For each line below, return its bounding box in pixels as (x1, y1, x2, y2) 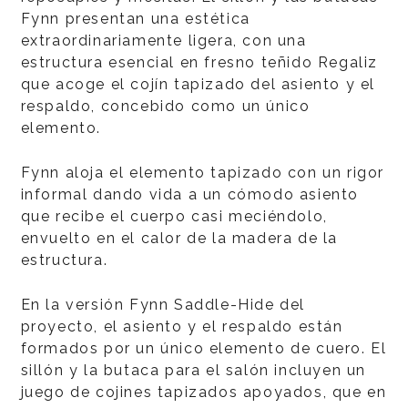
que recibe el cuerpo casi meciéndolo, (20, 208, 328, 225)
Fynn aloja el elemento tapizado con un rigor (20, 164, 384, 181)
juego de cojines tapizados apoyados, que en (20, 383, 387, 401)
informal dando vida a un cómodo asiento (20, 186, 359, 203)
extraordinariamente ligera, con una (20, 32, 307, 49)
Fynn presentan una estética (20, 10, 250, 27)
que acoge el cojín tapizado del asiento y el (20, 76, 375, 93)
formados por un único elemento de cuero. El (20, 340, 387, 357)
